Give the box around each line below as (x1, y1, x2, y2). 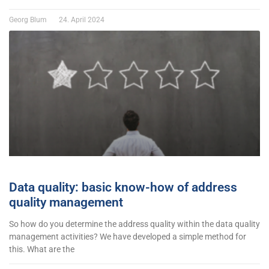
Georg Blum (9, 15, 49, 24)
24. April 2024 (57, 15, 104, 24)
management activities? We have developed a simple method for (9, 231, 246, 241)
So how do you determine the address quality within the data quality (9, 219, 260, 229)
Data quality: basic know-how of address (9, 180, 237, 195)
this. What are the (9, 244, 74, 254)
